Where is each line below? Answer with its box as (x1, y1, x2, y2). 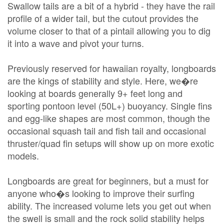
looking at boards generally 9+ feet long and (7, 86, 182, 99)
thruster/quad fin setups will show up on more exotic (7, 136, 214, 149)
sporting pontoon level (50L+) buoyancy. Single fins (7, 99, 212, 112)
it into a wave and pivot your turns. (7, 36, 144, 49)
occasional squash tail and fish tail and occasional (7, 124, 206, 137)
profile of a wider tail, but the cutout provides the (7, 11, 198, 24)
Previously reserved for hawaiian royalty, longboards (7, 61, 216, 74)
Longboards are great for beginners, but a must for (7, 174, 208, 187)
